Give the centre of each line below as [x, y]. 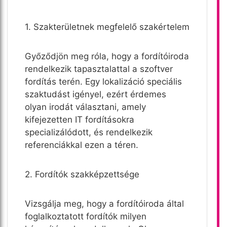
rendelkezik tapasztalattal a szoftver [99, 69]
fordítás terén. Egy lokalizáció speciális [103, 81]
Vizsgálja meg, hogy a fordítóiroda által [104, 203]
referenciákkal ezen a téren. [82, 145]
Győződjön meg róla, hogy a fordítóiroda [107, 56]
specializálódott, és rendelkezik [89, 132]
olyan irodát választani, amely [85, 107]
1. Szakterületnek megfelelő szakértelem [107, 27]
